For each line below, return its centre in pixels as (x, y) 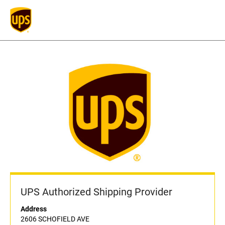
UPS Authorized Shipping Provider (96, 192)
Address (34, 209)
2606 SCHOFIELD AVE (55, 219)
